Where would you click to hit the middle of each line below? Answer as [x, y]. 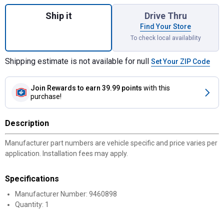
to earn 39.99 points [110, 88]
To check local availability [165, 38]
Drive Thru [165, 16]
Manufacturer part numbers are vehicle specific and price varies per [111, 143]
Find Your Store [165, 26]
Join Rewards [53, 88]
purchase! [46, 96]
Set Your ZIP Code [180, 61]
